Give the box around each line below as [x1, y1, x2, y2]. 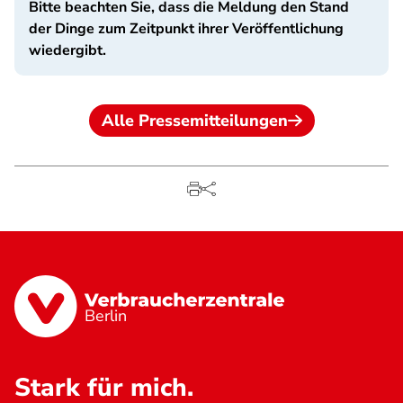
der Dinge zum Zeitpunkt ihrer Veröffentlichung [29, 19, 344, 39]
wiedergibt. [29, 40, 106, 60]
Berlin [85, 305, 128, 327]
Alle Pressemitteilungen [101, 110, 288, 131]
